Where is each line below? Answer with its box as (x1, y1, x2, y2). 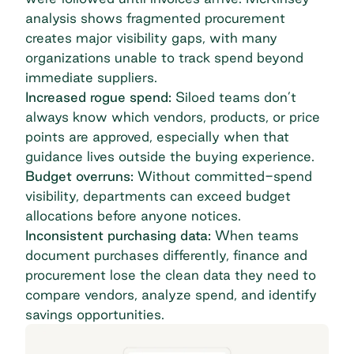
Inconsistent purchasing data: (25, 228, 211, 243)
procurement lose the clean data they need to (25, 267, 316, 283)
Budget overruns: (25, 168, 137, 184)
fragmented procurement (126, 10, 285, 26)
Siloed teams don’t (175, 89, 296, 105)
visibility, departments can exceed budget (25, 188, 291, 204)
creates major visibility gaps (25, 30, 202, 46)
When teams (211, 228, 299, 243)
